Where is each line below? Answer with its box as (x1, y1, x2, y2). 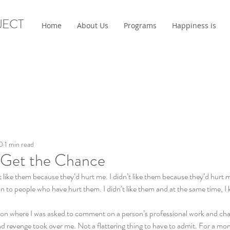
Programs (124, 21, 157, 30)
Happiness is (172, 21, 216, 30)
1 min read (5, 139, 34, 149)
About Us (77, 21, 108, 30)
